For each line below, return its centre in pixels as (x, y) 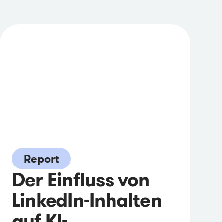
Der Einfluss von (81, 179)
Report (41, 158)
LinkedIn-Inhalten (87, 200)
